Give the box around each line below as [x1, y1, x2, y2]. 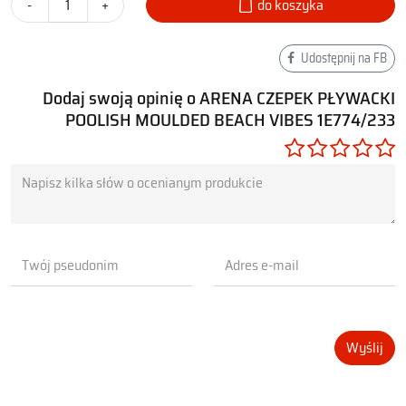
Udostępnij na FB [298, 47, 387, 68]
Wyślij [346, 335, 383, 359]
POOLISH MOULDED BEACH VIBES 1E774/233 [65, 104, 395, 134]
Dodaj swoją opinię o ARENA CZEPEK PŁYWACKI [43, 82, 395, 112]
